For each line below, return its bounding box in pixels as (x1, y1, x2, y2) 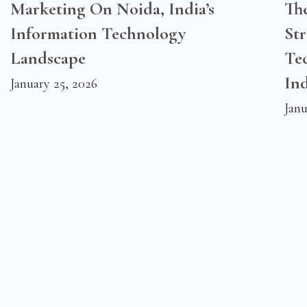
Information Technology (10, 23, 186, 45)
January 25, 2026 (10, 75, 97, 93)
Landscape (10, 47, 86, 69)
